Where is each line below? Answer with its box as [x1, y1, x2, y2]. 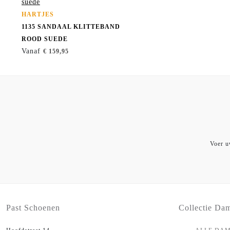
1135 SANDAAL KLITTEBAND [22, 23, 120, 31]
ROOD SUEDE [22, 35, 68, 43]
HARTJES [22, 11, 54, 18]
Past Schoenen [6, 203, 60, 213]
